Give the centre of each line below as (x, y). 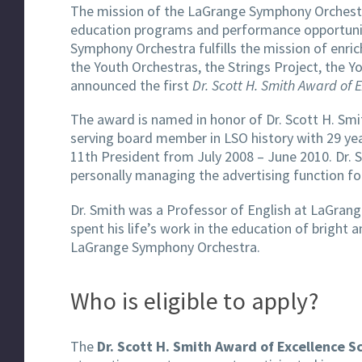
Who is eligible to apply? (194, 300)
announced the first (131, 85)
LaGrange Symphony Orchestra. (165, 247)
